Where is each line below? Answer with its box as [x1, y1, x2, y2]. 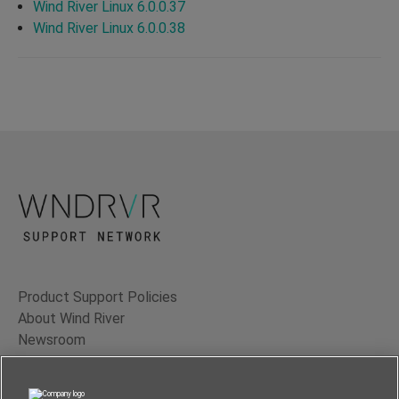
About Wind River [18, 310, 125, 328]
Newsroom [18, 331, 85, 349]
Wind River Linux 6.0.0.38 [33, 19, 185, 37]
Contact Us [18, 353, 89, 370]
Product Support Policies [18, 289, 177, 306]
